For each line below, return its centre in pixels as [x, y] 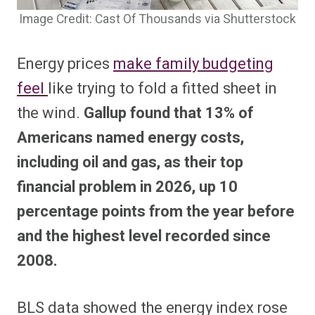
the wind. [50, 114]
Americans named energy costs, [130, 138]
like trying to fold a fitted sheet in [162, 89]
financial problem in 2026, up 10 [127, 187]
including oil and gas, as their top [130, 163]
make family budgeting [193, 64]
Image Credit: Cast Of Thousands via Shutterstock [157, 20]
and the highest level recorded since [144, 237]
